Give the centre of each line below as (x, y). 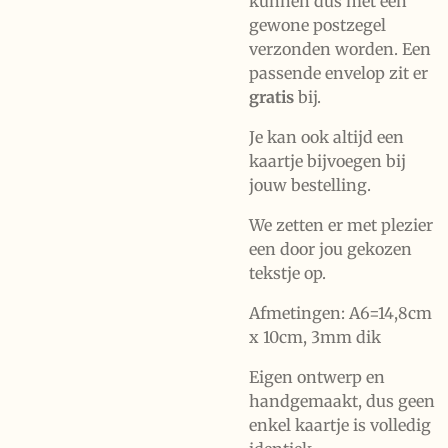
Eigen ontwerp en (317, 377)
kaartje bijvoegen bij (327, 161)
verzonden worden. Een (340, 49)
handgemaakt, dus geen (342, 401)
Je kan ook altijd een (326, 137)
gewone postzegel (317, 25)
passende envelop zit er (338, 73)
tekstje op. (287, 273)
